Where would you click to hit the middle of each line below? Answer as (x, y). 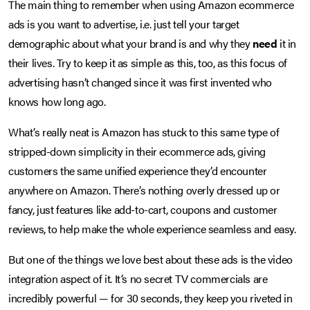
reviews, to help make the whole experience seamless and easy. (152, 229)
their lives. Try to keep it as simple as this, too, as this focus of (148, 63)
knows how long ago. (57, 102)
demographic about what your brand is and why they (131, 44)
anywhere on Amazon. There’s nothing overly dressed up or (144, 190)
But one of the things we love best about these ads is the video (151, 259)
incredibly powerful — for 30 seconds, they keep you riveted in (151, 298)
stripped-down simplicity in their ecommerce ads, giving (137, 152)
